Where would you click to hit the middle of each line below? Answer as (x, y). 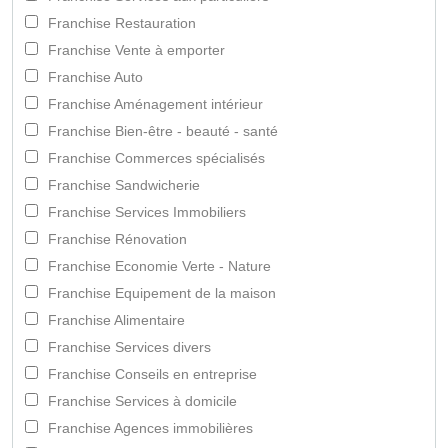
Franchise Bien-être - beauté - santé (163, 131)
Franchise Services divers (129, 347)
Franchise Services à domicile (142, 401)
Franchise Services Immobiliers (147, 212)
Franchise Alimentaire (116, 320)
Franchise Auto (95, 77)
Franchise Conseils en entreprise (152, 374)
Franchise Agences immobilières (150, 428)
